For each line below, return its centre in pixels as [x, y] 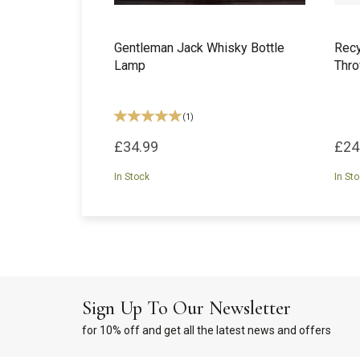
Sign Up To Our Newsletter [186, 308]
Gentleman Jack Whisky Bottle [199, 48]
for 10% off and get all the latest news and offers [207, 330]
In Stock [132, 177]
